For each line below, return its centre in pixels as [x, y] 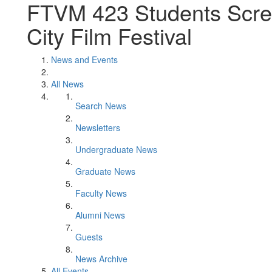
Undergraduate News [116, 149]
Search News [101, 106]
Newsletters [98, 127]
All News [67, 84]
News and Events [84, 59]
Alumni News [100, 215]
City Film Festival [109, 36]
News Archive [101, 259]
